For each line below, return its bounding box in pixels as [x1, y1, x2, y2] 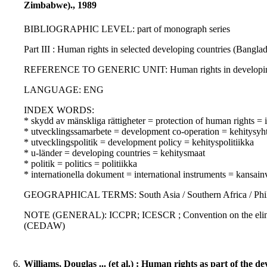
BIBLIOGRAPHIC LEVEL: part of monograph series [24, 24, 230, 35]
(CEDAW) [24, 221, 65, 231]
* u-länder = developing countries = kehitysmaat [24, 148, 205, 159]
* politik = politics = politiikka [24, 159, 137, 169]
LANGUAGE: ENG [24, 85, 104, 95]
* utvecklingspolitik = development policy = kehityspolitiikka [24, 137, 254, 148]
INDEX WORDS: [24, 105, 94, 116]
